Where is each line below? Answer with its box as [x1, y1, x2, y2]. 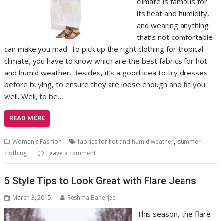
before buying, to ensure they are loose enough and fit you [4, 79, 206, 90]
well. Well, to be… [4, 91, 64, 102]
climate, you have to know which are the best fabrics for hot [4, 56, 208, 66]
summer [178, 137, 201, 146]
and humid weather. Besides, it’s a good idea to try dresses [4, 68, 208, 78]
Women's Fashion [12, 137, 62, 146]
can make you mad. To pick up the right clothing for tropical [4, 44, 204, 54]
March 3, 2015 [12, 193, 52, 202]
